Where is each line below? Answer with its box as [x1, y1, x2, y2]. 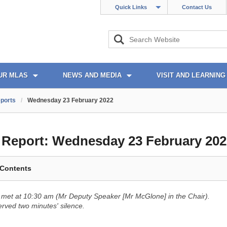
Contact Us [182, 4, 212, 10]
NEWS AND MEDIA [63, 71, 122, 79]
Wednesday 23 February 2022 [27, 97, 113, 104]
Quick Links [115, 4, 147, 10]
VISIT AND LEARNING [157, 71, 225, 79]
